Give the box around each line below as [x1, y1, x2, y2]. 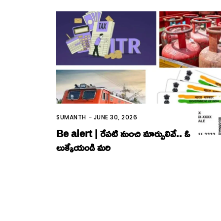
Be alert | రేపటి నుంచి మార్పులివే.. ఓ [56, 123, 190, 143]
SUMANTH [56, 112, 86, 121]
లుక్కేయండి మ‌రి [56, 137, 110, 156]
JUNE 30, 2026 [93, 112, 137, 121]
